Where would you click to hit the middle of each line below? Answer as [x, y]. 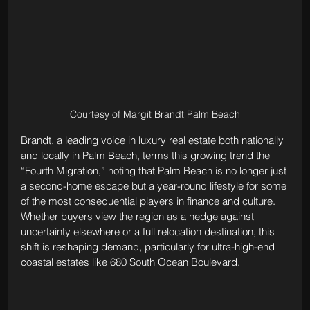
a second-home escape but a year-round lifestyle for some [155, 186]
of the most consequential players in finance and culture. [149, 201]
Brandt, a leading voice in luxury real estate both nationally [153, 140]
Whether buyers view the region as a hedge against [138, 216]
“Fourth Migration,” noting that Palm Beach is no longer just [155, 171]
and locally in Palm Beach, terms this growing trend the [146, 155]
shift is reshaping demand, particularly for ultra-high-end [149, 247]
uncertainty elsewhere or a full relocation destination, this [149, 231]
